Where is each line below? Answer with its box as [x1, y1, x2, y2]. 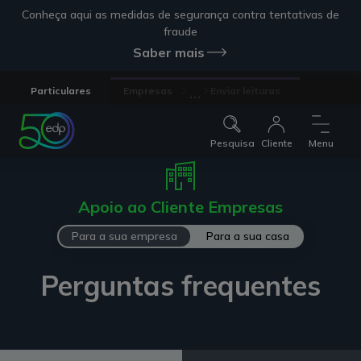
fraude [164, 24, 197, 39]
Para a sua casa [206, 229, 289, 243]
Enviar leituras [210, 85, 281, 97]
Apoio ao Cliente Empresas [78, 197, 283, 217]
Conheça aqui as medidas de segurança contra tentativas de [22, 7, 339, 22]
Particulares [31, 85, 92, 97]
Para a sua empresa [72, 229, 177, 243]
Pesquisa [210, 137, 255, 149]
